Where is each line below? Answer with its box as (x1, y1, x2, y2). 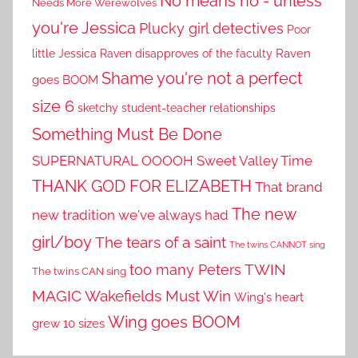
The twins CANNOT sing (229, 240, 325, 250)
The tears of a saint (95, 233, 226, 252)
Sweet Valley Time (197, 153, 312, 169)
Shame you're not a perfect (101, 69, 303, 89)
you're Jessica (32, 19, 136, 38)
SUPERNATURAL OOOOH (32, 153, 193, 169)
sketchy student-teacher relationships (78, 101, 276, 115)
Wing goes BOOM (108, 313, 241, 332)
